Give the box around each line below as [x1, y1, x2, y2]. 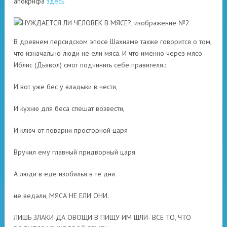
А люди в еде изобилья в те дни [14, 169, 115, 178]
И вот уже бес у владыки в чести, [14, 82, 118, 91]
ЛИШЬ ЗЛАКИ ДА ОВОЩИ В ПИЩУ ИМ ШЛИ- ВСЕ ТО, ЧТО [14, 213, 191, 222]
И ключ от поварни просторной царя [14, 126, 128, 135]
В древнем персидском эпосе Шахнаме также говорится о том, [14, 37, 211, 46]
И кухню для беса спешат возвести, [14, 104, 125, 113]
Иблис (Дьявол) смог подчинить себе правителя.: [14, 60, 166, 69]
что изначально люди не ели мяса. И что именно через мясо [14, 49, 202, 58]
